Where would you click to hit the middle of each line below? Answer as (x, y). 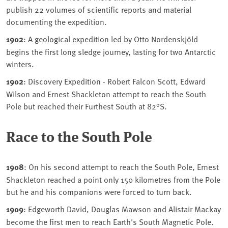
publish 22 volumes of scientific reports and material (99, 9)
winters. (20, 64)
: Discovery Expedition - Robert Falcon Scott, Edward (115, 81)
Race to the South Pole (79, 136)
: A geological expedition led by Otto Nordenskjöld (111, 39)
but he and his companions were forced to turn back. (99, 192)
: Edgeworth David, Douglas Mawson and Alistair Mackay (122, 209)
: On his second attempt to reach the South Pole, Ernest (121, 167)
